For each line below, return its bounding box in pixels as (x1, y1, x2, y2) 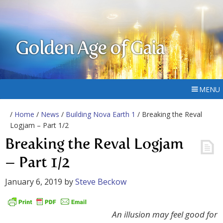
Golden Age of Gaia (15, 40, 165, 59)
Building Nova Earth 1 (66, 110, 135, 119)
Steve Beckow (75, 176, 126, 187)
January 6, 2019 (5, 176, 62, 187)
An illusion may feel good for (111, 209, 218, 221)
